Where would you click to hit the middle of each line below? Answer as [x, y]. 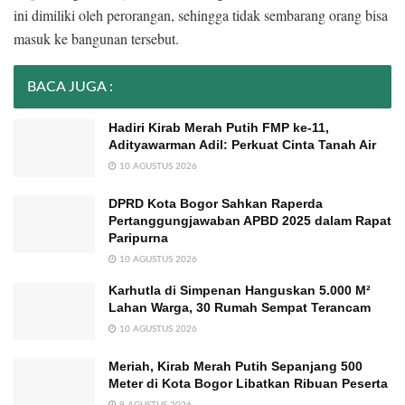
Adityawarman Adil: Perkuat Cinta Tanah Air [242, 144]
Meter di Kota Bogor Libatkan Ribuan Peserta [248, 384]
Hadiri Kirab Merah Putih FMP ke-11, [219, 127]
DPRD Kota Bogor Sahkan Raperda [216, 203]
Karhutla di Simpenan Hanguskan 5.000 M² [240, 290]
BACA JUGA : [70, 86]
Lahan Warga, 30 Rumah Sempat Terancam [240, 307]
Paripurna [138, 237]
